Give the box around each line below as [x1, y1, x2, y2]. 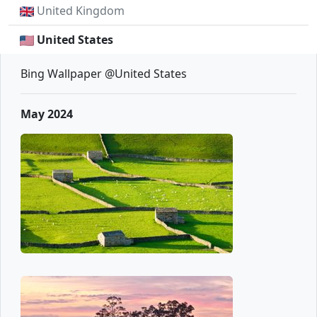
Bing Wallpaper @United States [21, 66, 187, 81]
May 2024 [21, 106, 73, 122]
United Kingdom [37, 3, 125, 18]
